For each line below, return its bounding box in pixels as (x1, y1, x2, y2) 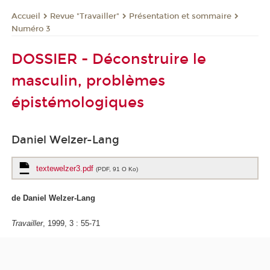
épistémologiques (11, 93, 144, 111)
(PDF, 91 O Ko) (96, 165, 138, 172)
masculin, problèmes (11, 72, 165, 89)
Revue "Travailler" (50, 11, 119, 21)
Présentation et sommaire (129, 11, 231, 21)
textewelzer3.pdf (36, 163, 96, 173)
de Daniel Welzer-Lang (11, 193, 95, 202)
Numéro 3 (11, 24, 51, 34)
